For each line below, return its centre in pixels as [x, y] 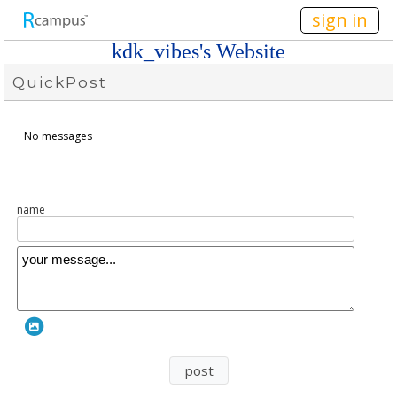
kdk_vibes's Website [198, 51]
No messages [58, 136]
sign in [339, 19]
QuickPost [60, 82]
